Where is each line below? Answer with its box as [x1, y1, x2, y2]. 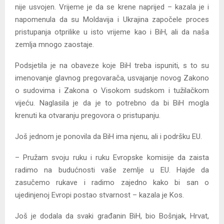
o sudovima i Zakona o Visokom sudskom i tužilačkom [15, 86, 209, 95]
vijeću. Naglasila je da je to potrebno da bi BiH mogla [15, 98, 209, 108]
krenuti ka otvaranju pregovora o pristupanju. [15, 111, 160, 120]
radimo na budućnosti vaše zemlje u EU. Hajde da [15, 165, 209, 175]
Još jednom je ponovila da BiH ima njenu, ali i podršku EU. [15, 132, 202, 141]
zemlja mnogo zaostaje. [15, 40, 94, 49]
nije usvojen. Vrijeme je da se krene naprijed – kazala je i [15, 2, 209, 12]
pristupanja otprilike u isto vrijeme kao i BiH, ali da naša [15, 27, 209, 37]
